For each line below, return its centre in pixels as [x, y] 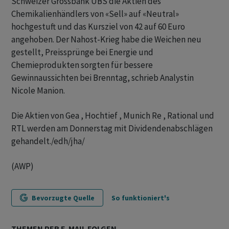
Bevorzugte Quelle [63, 198]
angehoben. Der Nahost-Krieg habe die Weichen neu [106, 40]
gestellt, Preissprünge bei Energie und [82, 52]
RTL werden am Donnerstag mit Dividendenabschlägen [112, 129]
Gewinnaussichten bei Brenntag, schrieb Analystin [102, 78]
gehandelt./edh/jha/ [48, 141]
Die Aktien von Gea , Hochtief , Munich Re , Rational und [113, 116]
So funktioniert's [141, 198]
